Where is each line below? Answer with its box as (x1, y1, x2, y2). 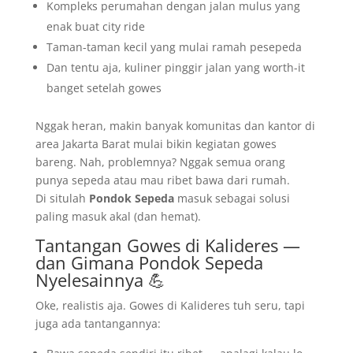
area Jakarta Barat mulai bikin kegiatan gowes (35, 136, 277, 151)
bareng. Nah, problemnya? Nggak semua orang (35, 154, 285, 169)
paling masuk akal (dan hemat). (35, 209, 201, 224)
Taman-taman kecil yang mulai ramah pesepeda (46, 39, 302, 54)
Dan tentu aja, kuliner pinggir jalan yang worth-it (46, 60, 305, 75)
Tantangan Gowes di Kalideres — (35, 233, 300, 257)
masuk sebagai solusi (173, 191, 290, 206)
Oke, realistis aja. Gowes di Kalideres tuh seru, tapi (35, 298, 305, 313)
